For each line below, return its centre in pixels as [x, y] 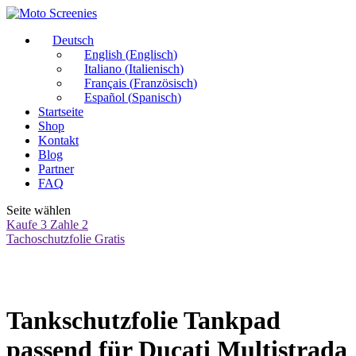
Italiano [103, 69]
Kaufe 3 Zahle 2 [47, 224]
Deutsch [73, 40]
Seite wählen [39, 210]
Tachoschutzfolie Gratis [66, 239]
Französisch [163, 83]
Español [104, 97]
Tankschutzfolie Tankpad [143, 321]
